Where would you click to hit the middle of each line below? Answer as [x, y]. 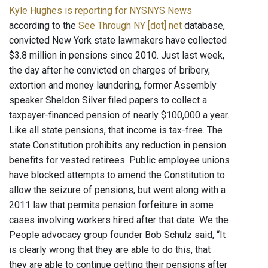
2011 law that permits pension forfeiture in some [111, 205]
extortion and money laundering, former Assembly [113, 86]
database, [203, 26]
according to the [44, 26]
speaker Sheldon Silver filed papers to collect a [108, 100]
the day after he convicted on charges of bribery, [109, 71]
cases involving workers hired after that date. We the [119, 220]
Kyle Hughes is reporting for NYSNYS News [100, 11]
